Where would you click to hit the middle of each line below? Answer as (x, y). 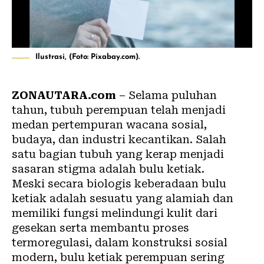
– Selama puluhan (168, 95)
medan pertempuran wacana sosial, (109, 125)
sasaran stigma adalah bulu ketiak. (108, 169)
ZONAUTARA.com (65, 95)
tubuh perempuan (99, 110)
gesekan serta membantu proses (100, 228)
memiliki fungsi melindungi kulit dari (115, 213)
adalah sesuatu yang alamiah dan (140, 199)
